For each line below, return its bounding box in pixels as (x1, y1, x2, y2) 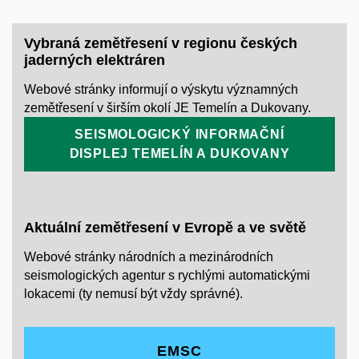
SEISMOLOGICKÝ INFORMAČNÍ (75, 127, 284, 142)
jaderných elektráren (24, 51, 165, 68)
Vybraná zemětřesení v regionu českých (24, 34, 297, 51)
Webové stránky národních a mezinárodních (24, 250, 273, 264)
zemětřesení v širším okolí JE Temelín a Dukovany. (24, 101, 311, 115)
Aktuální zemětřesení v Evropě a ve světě (24, 220, 306, 236)
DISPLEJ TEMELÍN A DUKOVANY (69, 147, 290, 161)
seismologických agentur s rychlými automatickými (24, 268, 310, 283)
